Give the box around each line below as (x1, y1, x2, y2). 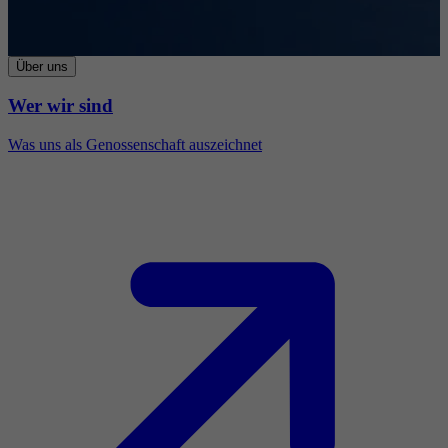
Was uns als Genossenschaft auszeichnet (8, 136, 262, 154)
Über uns (16, 58, 68, 74)
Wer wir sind (8, 95, 113, 117)
